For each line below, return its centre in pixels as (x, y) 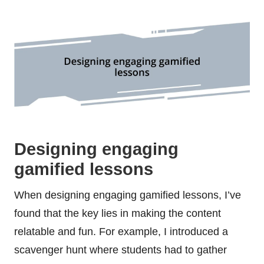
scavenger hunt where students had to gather (121, 250)
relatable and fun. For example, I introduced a (121, 231)
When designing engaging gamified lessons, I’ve (128, 195)
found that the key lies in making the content (118, 213)
